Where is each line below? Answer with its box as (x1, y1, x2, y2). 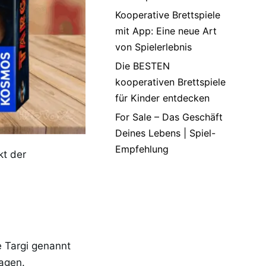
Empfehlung (115, 143, 169, 155)
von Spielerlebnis (115, 41, 192, 53)
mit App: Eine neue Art (115, 25, 217, 37)
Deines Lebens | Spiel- (115, 127, 216, 139)
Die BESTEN (115, 60, 170, 72)
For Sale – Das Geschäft (115, 111, 223, 123)
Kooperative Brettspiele (115, 9, 220, 21)
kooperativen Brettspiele (115, 76, 226, 88)
